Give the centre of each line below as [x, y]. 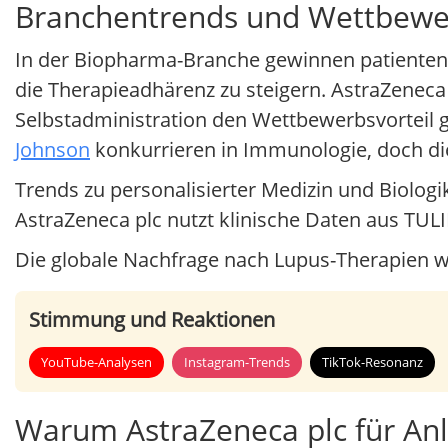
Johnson [52, 150]
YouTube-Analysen [96, 362]
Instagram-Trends [237, 362]
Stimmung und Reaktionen [152, 320]
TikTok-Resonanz [372, 362]
